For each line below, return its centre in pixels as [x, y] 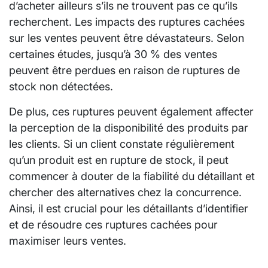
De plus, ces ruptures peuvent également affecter [131, 111]
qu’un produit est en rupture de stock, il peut [119, 160]
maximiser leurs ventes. [68, 240]
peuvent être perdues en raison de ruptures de [124, 70]
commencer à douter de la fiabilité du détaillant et [132, 176]
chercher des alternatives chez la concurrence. [125, 192]
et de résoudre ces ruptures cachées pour [113, 224]
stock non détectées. [61, 86]
